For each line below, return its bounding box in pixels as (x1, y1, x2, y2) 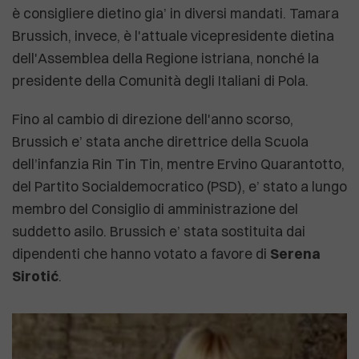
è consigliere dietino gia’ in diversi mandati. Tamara (12, 5, 339, 22)
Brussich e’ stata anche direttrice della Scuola (12, 133, 309, 151)
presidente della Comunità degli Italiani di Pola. (12, 72, 309, 90)
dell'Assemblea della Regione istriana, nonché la (12, 50, 319, 67)
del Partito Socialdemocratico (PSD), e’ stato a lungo (12, 178, 347, 196)
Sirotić (12, 268, 58, 285)
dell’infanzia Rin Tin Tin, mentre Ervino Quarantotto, (12, 155, 345, 173)
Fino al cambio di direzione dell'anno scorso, (12, 111, 293, 128)
